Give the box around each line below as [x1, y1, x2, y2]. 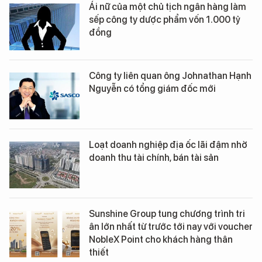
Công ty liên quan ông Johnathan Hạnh [89, 70, 251, 81]
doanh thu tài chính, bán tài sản [89, 151, 219, 163]
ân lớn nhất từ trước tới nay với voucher [89, 220, 253, 232]
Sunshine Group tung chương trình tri [89, 208, 245, 219]
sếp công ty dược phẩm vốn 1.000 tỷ [89, 13, 240, 25]
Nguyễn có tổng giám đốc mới [89, 82, 216, 94]
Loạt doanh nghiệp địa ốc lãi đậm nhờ [89, 139, 247, 150]
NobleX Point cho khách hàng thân [89, 233, 233, 245]
